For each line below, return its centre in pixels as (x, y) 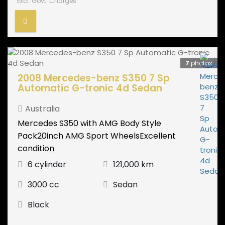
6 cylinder (47, 164)
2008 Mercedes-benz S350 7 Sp (94, 78)
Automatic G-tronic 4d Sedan (90, 88)
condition (36, 148)
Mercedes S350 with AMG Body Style (89, 123)
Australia (42, 109)
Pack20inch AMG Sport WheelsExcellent (97, 136)
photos (201, 63)
